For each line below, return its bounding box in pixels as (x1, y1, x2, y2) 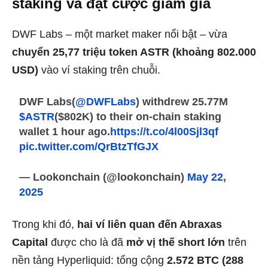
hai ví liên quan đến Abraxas (77, 218, 222, 230)
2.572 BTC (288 (167, 254, 243, 266)
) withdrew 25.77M (136, 95, 229, 108)
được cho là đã (48, 236, 126, 248)
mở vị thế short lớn (126, 236, 225, 248)
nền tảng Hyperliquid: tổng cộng (12, 254, 167, 266)
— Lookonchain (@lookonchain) (19, 170, 188, 183)
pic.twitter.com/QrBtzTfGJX (19, 140, 159, 153)
